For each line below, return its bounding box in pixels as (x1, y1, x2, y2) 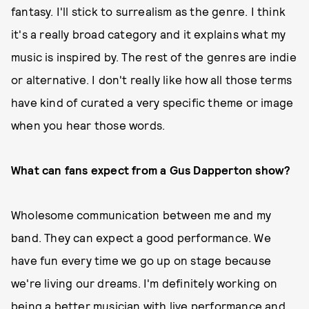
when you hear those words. (11, 118, 168, 132)
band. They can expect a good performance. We (11, 230, 271, 244)
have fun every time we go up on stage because (11, 253, 272, 267)
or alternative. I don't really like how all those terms (11, 72, 292, 86)
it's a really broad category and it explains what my (11, 27, 286, 41)
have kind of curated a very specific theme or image (11, 95, 294, 109)
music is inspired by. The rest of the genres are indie (11, 50, 297, 63)
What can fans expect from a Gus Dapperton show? (11, 163, 291, 177)
